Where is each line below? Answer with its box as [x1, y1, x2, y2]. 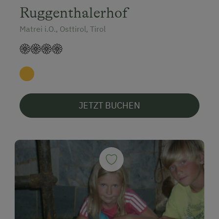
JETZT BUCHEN [79, 99, 140, 111]
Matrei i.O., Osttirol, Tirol [20, 23, 106, 34]
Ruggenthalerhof [20, 4, 128, 21]
